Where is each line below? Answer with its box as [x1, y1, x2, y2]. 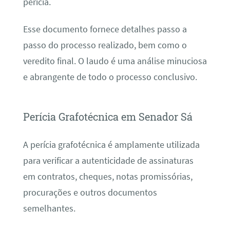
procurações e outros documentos [23, 186, 157, 198]
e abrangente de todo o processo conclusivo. [23, 71, 197, 83]
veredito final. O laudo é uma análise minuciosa [23, 55, 207, 67]
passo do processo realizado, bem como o [23, 40, 187, 51]
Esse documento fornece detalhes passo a [23, 24, 187, 35]
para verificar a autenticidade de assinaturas [23, 155, 194, 166]
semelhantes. [23, 202, 75, 214]
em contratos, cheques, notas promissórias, [23, 170, 193, 182]
